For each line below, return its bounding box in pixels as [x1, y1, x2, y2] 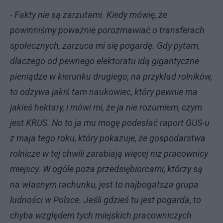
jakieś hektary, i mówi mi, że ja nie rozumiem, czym [10, 102, 202, 112]
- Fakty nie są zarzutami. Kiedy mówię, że [10, 9, 167, 20]
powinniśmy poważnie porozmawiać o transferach [10, 24, 205, 35]
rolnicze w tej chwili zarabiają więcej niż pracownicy [10, 148, 208, 159]
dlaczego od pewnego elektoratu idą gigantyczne [10, 55, 199, 66]
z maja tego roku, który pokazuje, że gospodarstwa [10, 132, 206, 143]
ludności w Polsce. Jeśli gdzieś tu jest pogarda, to [10, 194, 201, 205]
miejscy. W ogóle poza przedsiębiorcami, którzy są [10, 163, 203, 174]
